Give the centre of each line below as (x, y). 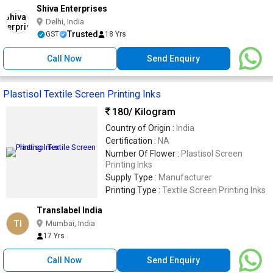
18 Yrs (115, 34)
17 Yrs (54, 236)
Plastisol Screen (212, 154)
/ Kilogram (152, 112)
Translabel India (69, 210)
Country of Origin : (141, 128)
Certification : (132, 141)
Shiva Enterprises (72, 9)
